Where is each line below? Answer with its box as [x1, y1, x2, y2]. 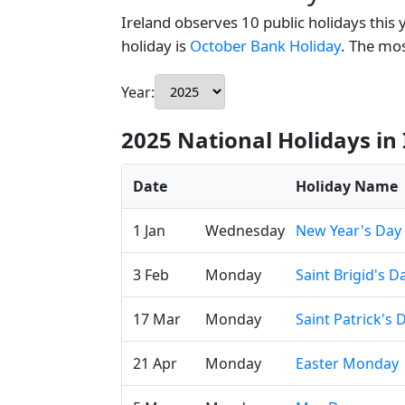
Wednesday [205, 221, 285, 240]
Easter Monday [296, 353, 399, 373]
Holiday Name [296, 176, 398, 196]
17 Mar [133, 309, 181, 329]
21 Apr [133, 353, 177, 373]
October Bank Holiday [190, 35, 341, 56]
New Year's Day [296, 221, 401, 240]
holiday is [121, 35, 190, 56]
